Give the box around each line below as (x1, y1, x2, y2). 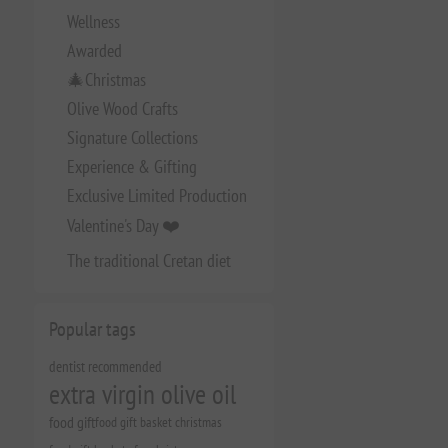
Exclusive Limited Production (66, 184, 247, 207)
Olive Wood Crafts (66, 97, 178, 120)
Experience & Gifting (66, 155, 197, 178)
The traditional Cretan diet (66, 249, 231, 272)
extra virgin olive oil (48, 377, 236, 411)
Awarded (66, 39, 122, 62)
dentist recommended (48, 356, 162, 376)
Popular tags (48, 316, 136, 342)
